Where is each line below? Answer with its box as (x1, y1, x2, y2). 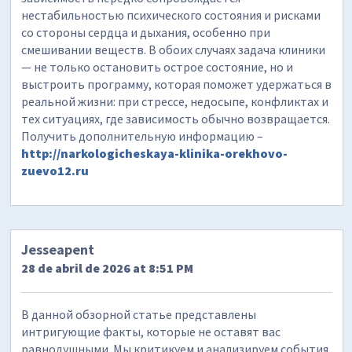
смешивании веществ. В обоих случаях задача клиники (21, 42, 326, 58)
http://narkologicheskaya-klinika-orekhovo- (21, 145, 288, 162)
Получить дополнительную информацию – (21, 128, 264, 145)
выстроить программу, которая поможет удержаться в (21, 76, 332, 93)
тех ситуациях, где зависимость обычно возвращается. (21, 111, 331, 127)
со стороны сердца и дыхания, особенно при (21, 24, 271, 41)
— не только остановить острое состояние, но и (21, 59, 294, 75)
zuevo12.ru (21, 163, 90, 179)
